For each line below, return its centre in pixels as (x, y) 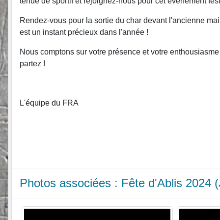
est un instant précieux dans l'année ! (84, 32)
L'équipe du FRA (49, 103)
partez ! (32, 63)
